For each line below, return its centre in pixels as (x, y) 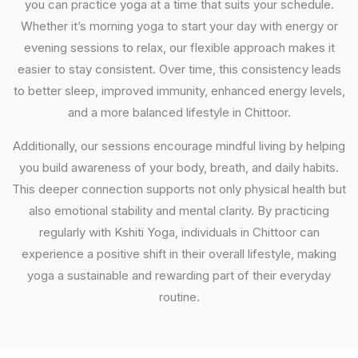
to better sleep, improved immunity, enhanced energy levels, (179, 91)
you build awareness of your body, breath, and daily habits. (179, 167)
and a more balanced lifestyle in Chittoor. (179, 112)
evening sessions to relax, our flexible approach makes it (179, 48)
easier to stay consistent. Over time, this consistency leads (179, 69)
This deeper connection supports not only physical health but (179, 189)
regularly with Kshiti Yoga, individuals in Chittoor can (179, 232)
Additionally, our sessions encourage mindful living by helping (179, 146)
